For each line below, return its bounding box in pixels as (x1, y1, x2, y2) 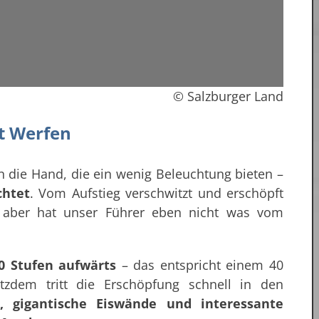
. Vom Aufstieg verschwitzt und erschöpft (29, 184, 283, 202)
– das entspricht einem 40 (116, 256, 283, 274)
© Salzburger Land (172, 87, 283, 105)
